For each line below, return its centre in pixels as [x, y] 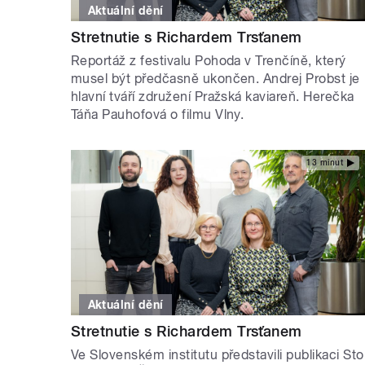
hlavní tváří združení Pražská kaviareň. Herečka [213, 96]
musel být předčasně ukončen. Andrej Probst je [215, 78]
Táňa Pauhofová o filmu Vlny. [158, 114]
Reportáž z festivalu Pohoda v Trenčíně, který [209, 60]
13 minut [325, 163]
